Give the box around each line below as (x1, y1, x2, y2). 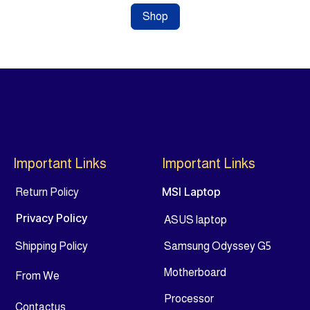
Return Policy (15, 186, 79, 198)
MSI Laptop (162, 185, 221, 199)
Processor (164, 293, 214, 304)
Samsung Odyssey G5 (164, 240, 271, 252)
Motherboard (164, 266, 226, 278)
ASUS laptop (164, 214, 227, 226)
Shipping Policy (15, 240, 88, 252)
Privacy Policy (16, 211, 87, 225)
